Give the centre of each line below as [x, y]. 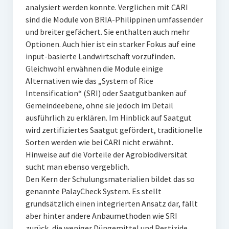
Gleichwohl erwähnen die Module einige [94, 68]
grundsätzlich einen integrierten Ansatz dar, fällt [111, 203]
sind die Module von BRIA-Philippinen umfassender [114, 19]
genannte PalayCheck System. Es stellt [93, 191]
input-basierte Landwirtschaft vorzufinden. [100, 56]
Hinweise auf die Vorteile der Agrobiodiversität [106, 154]
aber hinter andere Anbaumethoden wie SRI [101, 216]
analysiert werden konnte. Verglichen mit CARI [107, 7]
